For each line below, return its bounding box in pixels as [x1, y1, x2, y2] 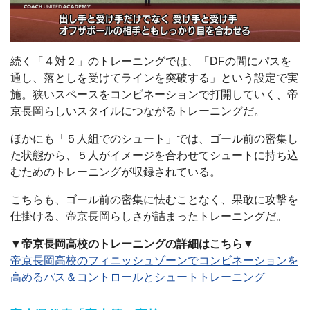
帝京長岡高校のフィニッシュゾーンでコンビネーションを [10, 255, 298, 267]
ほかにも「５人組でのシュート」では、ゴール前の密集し [10, 133, 298, 145]
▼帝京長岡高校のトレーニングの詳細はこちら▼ [10, 238, 254, 250]
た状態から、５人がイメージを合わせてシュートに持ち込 [10, 149, 298, 162]
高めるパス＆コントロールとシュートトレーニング [10, 271, 265, 284]
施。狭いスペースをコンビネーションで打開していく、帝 [10, 89, 298, 101]
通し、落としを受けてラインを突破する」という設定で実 [10, 72, 298, 84]
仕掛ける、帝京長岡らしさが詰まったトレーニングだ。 [10, 210, 287, 223]
